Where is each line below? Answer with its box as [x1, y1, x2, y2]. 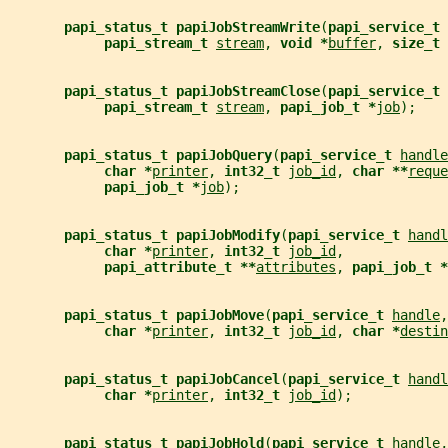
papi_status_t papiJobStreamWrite [64, 18, 320, 35]
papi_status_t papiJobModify [64, 226, 280, 243]
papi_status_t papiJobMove [64, 306, 264, 323]
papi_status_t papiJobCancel [64, 370, 280, 387]
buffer [328, 34, 376, 51]
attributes [256, 258, 336, 275]
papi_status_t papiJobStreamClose [64, 82, 320, 99]
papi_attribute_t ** [104, 258, 256, 275]
